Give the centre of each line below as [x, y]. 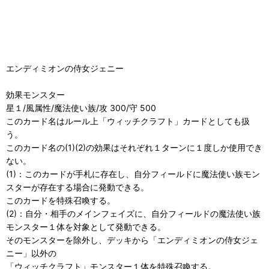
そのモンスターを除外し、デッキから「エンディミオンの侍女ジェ [132, 240]
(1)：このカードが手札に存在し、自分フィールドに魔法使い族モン [133, 174]
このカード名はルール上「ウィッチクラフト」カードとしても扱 [128, 121]
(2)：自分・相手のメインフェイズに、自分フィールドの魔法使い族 [133, 214]
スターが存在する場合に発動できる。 [77, 187]
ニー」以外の [31, 253]
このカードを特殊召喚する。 [61, 201]
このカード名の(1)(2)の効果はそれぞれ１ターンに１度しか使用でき [134, 148]
